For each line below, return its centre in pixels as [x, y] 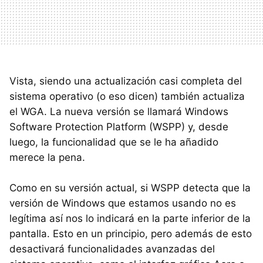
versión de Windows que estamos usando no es [123, 203]
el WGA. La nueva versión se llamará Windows [119, 112]
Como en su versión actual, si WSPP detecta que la [130, 188]
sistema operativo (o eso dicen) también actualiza [127, 96]
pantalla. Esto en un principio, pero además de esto [131, 234]
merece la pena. [47, 157]
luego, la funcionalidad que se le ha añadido [114, 142]
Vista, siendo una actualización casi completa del [126, 81]
